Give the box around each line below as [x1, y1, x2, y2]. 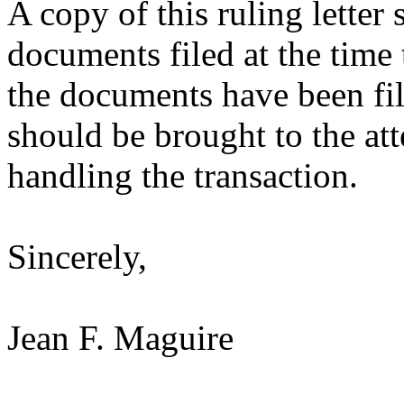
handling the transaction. [7, 156, 358, 195]
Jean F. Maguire [7, 318, 234, 357]
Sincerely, [7, 237, 147, 276]
